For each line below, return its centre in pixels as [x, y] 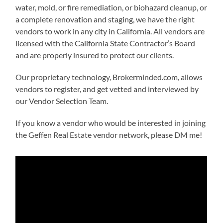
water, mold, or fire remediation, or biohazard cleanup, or [111, 7]
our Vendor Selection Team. [63, 101]
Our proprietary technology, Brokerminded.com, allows [109, 77]
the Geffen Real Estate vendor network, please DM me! [109, 135]
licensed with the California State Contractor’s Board [106, 43]
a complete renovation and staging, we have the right [105, 19]
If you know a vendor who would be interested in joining [111, 123]
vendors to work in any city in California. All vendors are [110, 31]
